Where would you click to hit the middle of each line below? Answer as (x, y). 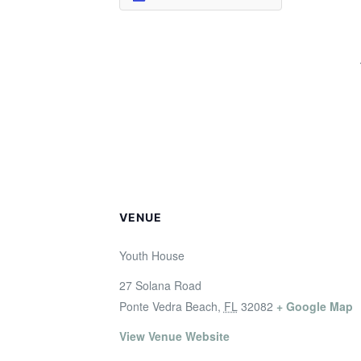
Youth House (151, 255)
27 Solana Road (160, 285)
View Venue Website (174, 336)
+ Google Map (314, 306)
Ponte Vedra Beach (168, 306)
